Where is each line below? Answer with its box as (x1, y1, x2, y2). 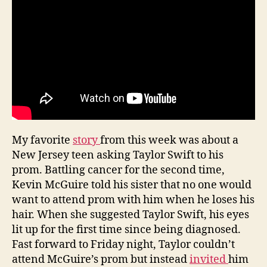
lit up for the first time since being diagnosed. (12, 223, 241, 237)
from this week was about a (100, 133, 238, 148)
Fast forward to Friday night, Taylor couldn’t (12, 238, 235, 252)
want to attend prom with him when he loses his (12, 193, 254, 207)
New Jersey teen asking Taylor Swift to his (12, 148, 223, 163)
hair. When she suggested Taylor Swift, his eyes (12, 208, 249, 222)
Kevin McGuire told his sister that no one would (12, 178, 252, 193)
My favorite (12, 133, 73, 148)
